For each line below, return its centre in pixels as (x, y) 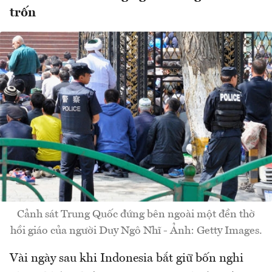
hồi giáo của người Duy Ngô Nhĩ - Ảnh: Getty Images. (136, 230)
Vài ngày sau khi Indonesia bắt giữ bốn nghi (127, 258)
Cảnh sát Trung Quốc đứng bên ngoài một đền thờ (136, 214)
